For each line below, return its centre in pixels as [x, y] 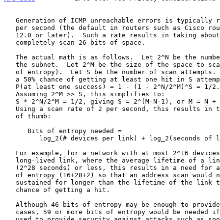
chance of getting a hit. [10, 190]
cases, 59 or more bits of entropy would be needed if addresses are [10, 212]
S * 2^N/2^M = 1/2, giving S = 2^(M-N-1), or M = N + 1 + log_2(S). [10, 101]
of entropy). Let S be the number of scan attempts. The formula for [10, 72]
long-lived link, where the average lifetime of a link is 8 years [10, 160]
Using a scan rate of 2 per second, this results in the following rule [10, 109]
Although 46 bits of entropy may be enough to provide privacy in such [10, 204]
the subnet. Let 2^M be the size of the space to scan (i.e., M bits [10, 64]
